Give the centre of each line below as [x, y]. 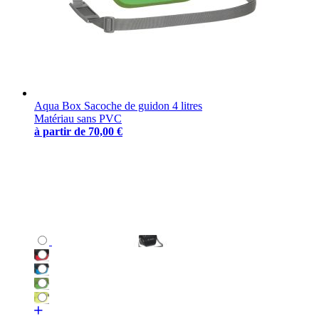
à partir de [60, 131]
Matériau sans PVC [78, 118]
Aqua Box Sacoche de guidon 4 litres [118, 105]
